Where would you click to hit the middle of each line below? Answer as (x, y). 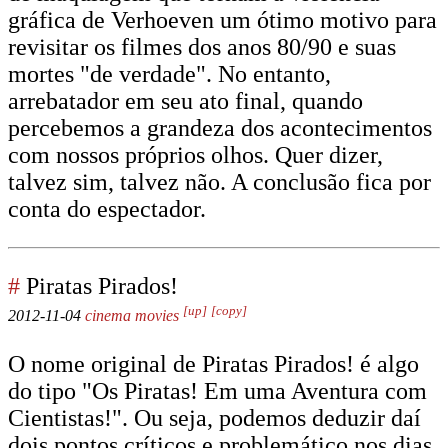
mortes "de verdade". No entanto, (169, 74)
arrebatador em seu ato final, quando (185, 101)
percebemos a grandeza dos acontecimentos (220, 128)
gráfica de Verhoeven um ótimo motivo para (222, 20)
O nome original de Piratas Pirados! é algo (213, 364)
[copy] (229, 310)
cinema (108, 315)
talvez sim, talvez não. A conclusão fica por (219, 182)
